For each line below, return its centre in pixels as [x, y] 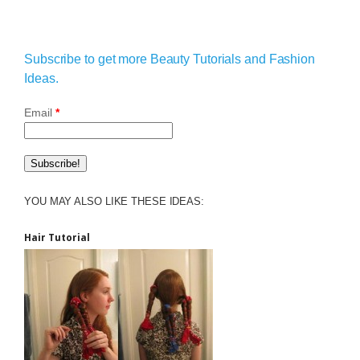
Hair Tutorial [57, 238]
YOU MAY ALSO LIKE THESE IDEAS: [114, 202]
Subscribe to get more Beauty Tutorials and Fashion [170, 59]
